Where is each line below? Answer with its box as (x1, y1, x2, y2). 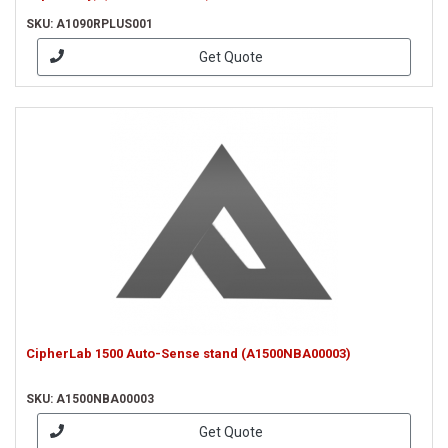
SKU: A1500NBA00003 (26, 392, 154, 406)
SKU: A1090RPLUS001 (26, 17, 153, 31)
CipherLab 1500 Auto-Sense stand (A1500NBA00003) (26, 346, 351, 361)
